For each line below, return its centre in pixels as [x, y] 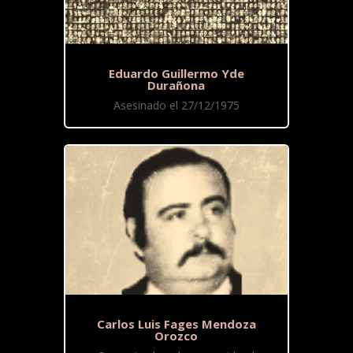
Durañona [176, 85]
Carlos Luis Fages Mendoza [176, 323]
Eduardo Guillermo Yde [176, 74]
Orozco [176, 335]
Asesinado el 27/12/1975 [176, 106]
